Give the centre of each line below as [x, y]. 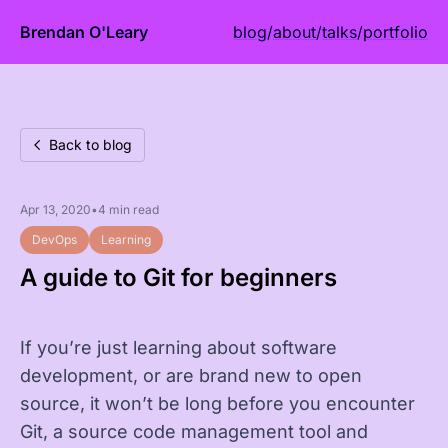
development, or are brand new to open [191, 375]
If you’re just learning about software [178, 347]
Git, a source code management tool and [194, 431]
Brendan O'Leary [84, 32]
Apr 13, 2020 [55, 209]
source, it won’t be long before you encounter [217, 403]
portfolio [395, 32]
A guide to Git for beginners [178, 277]
